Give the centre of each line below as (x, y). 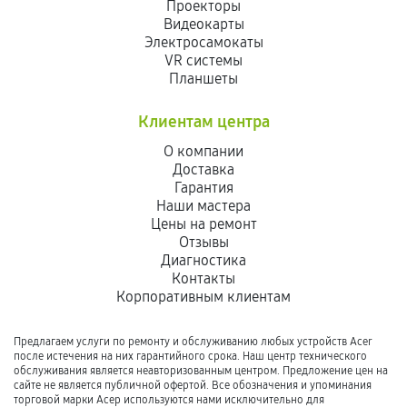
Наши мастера (203, 206)
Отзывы (203, 242)
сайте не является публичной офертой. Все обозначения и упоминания (193, 385)
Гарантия (203, 188)
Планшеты (203, 79)
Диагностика (203, 260)
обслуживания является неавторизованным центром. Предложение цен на (201, 371)
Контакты (203, 278)
